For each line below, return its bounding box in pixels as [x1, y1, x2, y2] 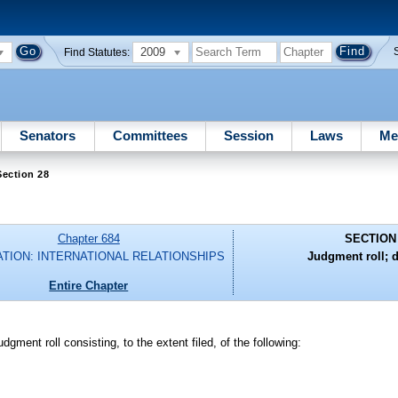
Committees [112, 127, 187, 143]
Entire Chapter [49, 278, 129, 292]
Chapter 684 [57, 232, 120, 246]
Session [223, 127, 274, 143]
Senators [20, 127, 76, 143]
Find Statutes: [64, 46, 131, 58]
